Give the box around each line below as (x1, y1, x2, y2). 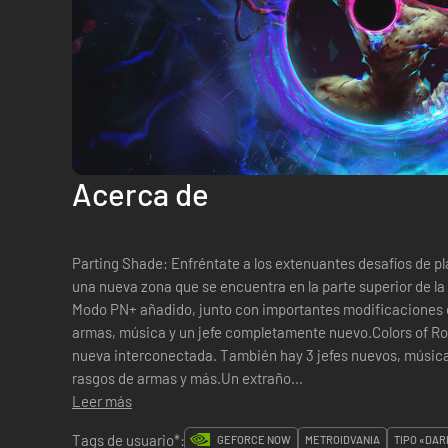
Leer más (72, 392, 132, 410)
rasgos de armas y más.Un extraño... (72, 369, 303, 387)
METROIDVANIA (305, 433, 380, 446)
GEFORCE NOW (217, 433, 291, 446)
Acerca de (72, 175, 209, 212)
